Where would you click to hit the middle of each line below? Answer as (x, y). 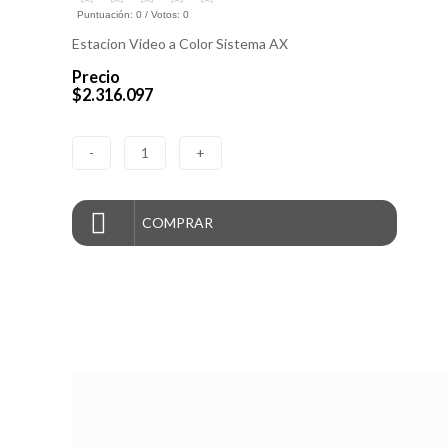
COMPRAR (177, 222)
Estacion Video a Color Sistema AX (180, 43)
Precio (96, 77)
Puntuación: (106, 15)
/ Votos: (162, 15)
